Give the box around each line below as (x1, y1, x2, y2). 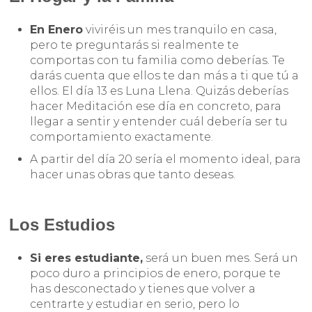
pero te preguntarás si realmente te (30, 38, 240, 52)
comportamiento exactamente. (30, 130, 217, 144)
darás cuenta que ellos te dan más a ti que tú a (30, 69, 299, 83)
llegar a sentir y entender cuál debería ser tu (30, 115, 288, 129)
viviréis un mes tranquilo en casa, (83, 23, 277, 37)
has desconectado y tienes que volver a (30, 282, 256, 296)
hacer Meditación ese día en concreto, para (30, 100, 282, 114)
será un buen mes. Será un (143, 251, 299, 265)
